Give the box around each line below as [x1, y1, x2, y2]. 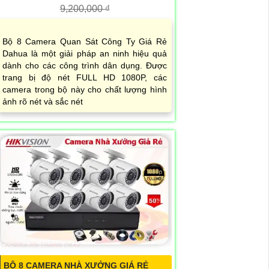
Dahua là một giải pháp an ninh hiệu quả [2, 49, 167, 59]
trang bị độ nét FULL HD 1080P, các [2, 73, 167, 83]
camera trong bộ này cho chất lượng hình [2, 85, 167, 95]
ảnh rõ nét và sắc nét [2, 97, 83, 107]
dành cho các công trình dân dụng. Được [2, 61, 167, 71]
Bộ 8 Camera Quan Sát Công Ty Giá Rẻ [2, 37, 167, 47]
